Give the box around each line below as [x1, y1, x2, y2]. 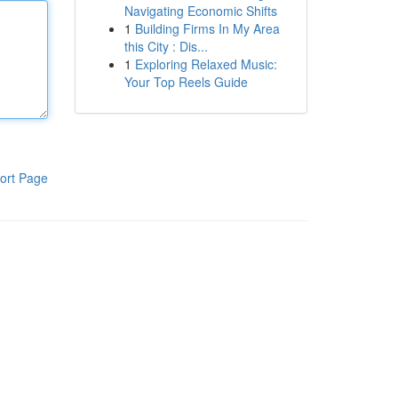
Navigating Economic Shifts [123, 2, 277, 20]
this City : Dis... [123, 37, 208, 55]
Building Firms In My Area [134, 20, 280, 37]
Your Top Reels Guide [123, 73, 248, 91]
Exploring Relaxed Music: [134, 55, 277, 73]
